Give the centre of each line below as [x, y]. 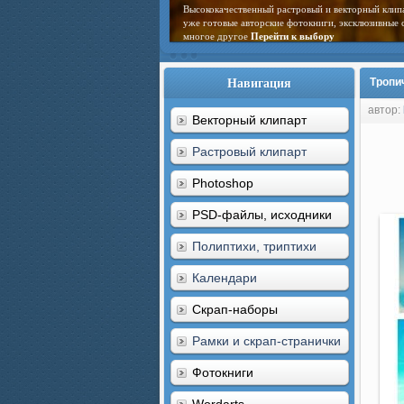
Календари [225, 278]
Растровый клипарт [249, 151]
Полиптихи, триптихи [254, 246]
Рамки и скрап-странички [266, 341]
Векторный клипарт [249, 120]
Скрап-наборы [235, 309]
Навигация [259, 83]
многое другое [217, 36]
